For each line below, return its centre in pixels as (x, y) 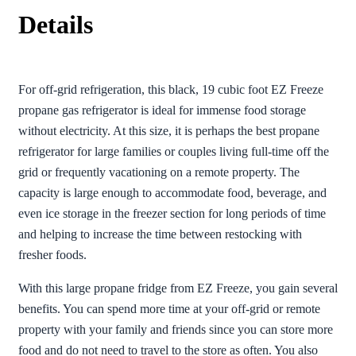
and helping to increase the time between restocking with (160, 234)
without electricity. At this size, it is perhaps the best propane (169, 131)
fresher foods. (52, 255)
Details (56, 25)
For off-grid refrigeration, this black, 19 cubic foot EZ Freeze (171, 90)
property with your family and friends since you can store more (176, 330)
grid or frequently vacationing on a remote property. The (159, 172)
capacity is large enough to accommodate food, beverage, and (172, 193)
